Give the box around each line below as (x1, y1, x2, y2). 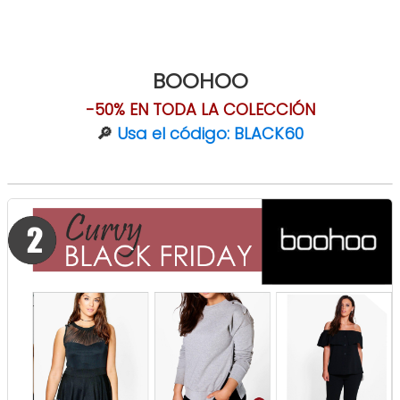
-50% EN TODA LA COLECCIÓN (85, 97, 315, 121)
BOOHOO (152, 65, 248, 96)
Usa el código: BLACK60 (117, 121, 304, 145)
